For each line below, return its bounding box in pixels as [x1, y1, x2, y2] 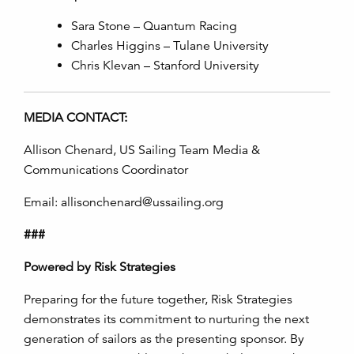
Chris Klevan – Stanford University [71, 58, 259, 74]
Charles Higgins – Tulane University [71, 38, 269, 55]
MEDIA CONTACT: [24, 110, 127, 126]
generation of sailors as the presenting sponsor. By [24, 331, 304, 348]
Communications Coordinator [24, 162, 194, 179]
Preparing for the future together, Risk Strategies [24, 292, 292, 308]
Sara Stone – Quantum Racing [71, 18, 237, 35]
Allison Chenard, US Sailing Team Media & [24, 142, 260, 159]
